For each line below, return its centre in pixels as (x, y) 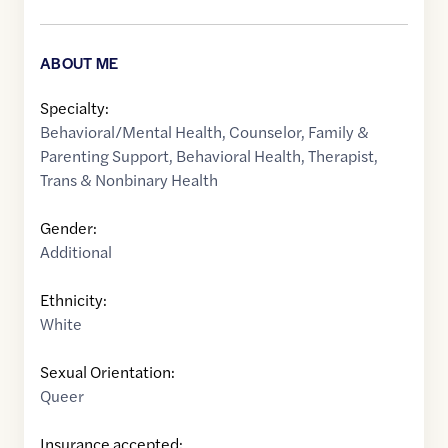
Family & (338, 132)
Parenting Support (104, 156)
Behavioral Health (238, 156)
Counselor (265, 132)
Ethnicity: (73, 300)
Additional (76, 252)
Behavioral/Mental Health (131, 132)
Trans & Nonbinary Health (129, 180)
